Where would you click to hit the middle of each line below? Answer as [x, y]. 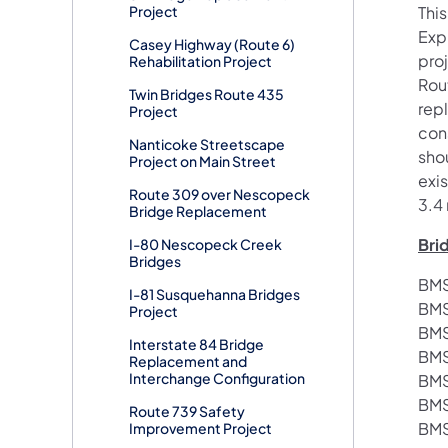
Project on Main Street [202, 161]
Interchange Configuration [217, 378]
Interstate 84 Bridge [196, 344]
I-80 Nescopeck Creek [205, 244]
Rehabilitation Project [200, 61]
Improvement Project [200, 428]
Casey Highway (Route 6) [212, 44]
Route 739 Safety [187, 411]
